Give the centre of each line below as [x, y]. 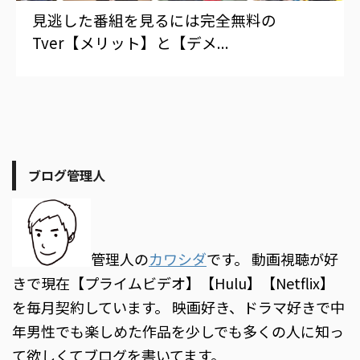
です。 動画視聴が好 [272, 258]
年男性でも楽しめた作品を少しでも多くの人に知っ [178, 331]
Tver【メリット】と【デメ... [131, 43]
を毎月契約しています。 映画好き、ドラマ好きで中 [178, 307]
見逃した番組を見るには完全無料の [154, 20]
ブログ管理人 [67, 176]
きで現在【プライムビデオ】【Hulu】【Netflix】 [173, 282]
